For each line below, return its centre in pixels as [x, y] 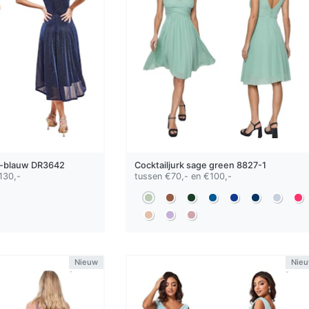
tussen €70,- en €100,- [183, 176]
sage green [210, 165]
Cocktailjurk [160, 165]
